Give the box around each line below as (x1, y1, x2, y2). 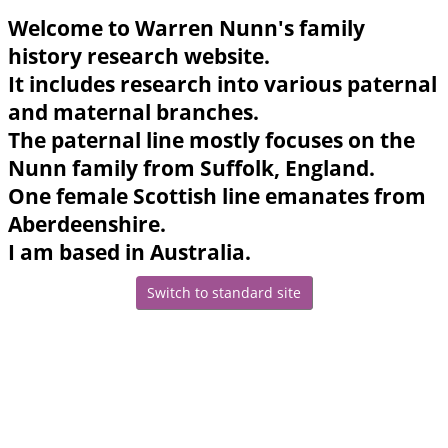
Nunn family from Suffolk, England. (8, 153, 375, 182)
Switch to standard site (142, 283, 305, 303)
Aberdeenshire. (8, 209, 166, 238)
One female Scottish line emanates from (8, 181, 426, 210)
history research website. (8, 41, 270, 70)
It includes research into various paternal (8, 69, 437, 98)
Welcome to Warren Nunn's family (8, 13, 365, 42)
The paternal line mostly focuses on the (8, 125, 415, 154)
